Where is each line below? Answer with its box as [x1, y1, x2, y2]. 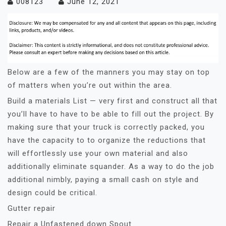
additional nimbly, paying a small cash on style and [8, 175, 199, 185]
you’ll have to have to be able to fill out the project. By [8, 109, 214, 119]
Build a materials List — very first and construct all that [8, 96, 217, 106]
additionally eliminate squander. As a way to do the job [8, 162, 214, 172]
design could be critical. [8, 188, 97, 198]
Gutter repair [8, 204, 55, 213]
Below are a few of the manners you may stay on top [8, 68, 210, 77]
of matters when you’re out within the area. [8, 81, 172, 90]
